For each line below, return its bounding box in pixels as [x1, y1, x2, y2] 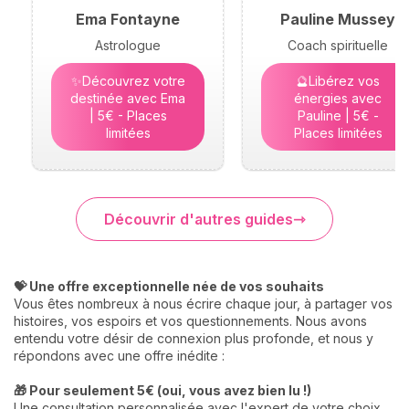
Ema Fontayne [76, 9, 180, 28]
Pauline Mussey [280, 9, 395, 28]
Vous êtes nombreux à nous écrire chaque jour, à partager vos [14, 295, 393, 311]
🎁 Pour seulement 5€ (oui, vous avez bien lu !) [14, 382, 311, 398]
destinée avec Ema [70, 89, 185, 106]
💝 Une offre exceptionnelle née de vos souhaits [14, 278, 324, 294]
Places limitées [293, 124, 383, 141]
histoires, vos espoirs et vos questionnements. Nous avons [14, 312, 367, 329]
